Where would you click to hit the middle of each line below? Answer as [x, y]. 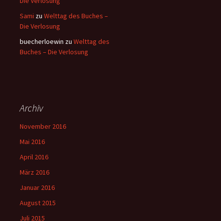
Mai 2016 [32, 142]
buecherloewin [42, 41]
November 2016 [43, 126]
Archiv [31, 108]
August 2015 [38, 203]
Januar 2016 [37, 187]
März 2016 [35, 172]
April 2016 [34, 157]
